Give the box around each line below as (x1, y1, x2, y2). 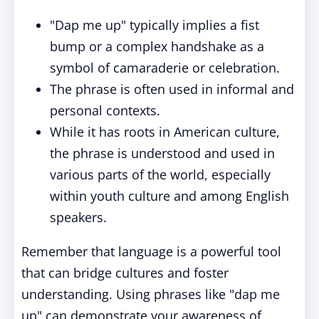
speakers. (50, 209, 107, 226)
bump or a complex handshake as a (50, 38, 264, 55)
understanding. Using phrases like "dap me (21, 286, 280, 303)
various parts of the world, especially (50, 166, 271, 183)
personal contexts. (50, 102, 160, 119)
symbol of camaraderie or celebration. (50, 59, 280, 76)
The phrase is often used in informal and (50, 80, 294, 98)
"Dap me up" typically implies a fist (50, 16, 259, 33)
